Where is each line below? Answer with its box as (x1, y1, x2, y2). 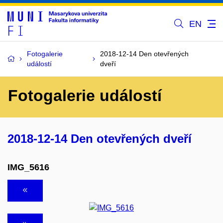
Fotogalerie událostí (8, 87, 162, 105)
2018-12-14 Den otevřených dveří (7, 132, 192, 145)
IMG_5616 (7, 162, 49, 172)
